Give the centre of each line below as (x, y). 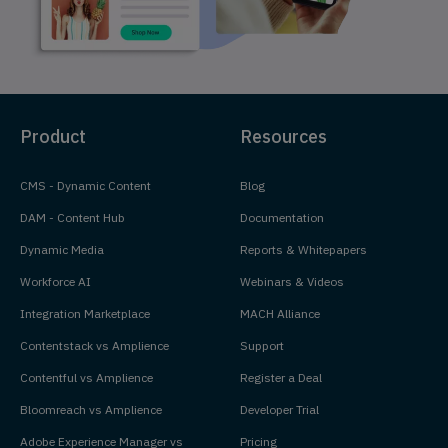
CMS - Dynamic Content (85, 186)
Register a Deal (281, 378)
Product (53, 137)
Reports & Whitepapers (303, 250)
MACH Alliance (280, 314)
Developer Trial (279, 410)
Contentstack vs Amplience (94, 346)
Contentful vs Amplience (86, 378)
